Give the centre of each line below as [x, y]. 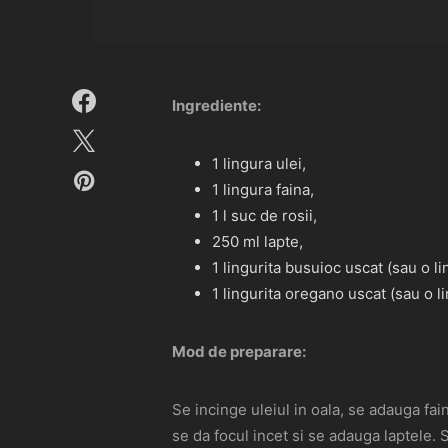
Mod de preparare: [239, 351]
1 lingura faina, [263, 189]
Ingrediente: [216, 105]
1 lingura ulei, [259, 163]
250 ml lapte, [257, 241]
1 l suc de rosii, [264, 215]
